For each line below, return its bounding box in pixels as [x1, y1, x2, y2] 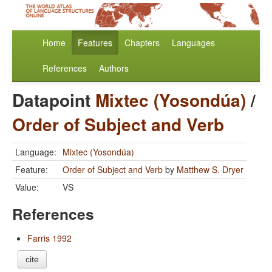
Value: [15, 181, 39, 194]
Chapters [124, 36, 160, 49]
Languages [172, 36, 215, 49]
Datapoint [12, 87, 95, 113]
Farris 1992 [27, 232, 72, 245]
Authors [99, 62, 129, 75]
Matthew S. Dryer [177, 163, 243, 176]
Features [78, 36, 112, 49]
